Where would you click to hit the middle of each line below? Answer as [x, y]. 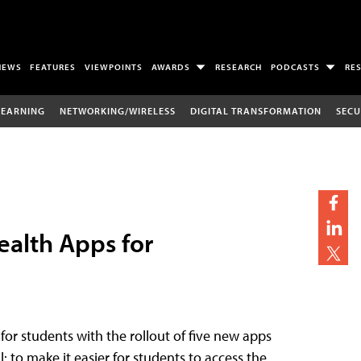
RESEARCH [239, 67]
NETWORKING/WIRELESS [117, 110]
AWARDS [171, 67]
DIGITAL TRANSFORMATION [255, 110]
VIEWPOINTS [114, 67]
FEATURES [53, 67]
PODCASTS [295, 67]
